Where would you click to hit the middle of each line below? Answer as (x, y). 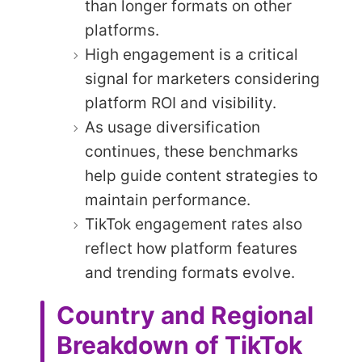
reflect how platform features (191, 248)
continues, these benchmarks (192, 151)
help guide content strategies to (201, 175)
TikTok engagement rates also (194, 224)
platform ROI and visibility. (181, 103)
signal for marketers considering (202, 78)
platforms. (122, 30)
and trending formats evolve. (190, 272)
